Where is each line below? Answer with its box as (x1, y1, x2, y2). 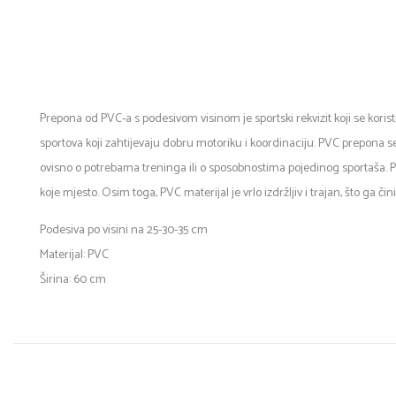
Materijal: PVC (40, 245, 109, 266)
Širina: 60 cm (40, 270, 106, 291)
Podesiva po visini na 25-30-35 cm (40, 220, 208, 241)
